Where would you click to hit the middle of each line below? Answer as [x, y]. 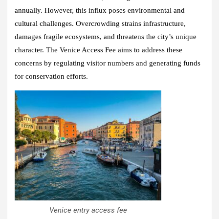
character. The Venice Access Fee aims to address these [99, 50]
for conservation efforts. [51, 76]
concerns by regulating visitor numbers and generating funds [108, 63]
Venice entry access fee [88, 210]
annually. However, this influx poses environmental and [100, 10]
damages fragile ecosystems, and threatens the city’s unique [106, 36]
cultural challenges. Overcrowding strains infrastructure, [100, 23]
